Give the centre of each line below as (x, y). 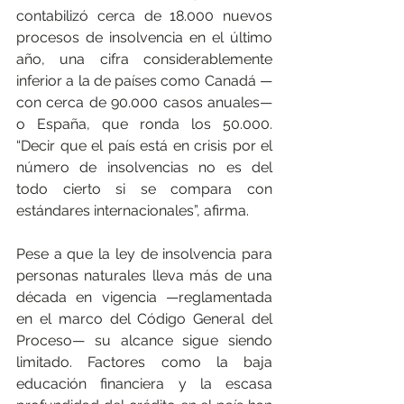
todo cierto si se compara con (144, 188)
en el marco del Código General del (144, 318)
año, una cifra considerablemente (144, 59)
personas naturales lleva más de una (144, 275)
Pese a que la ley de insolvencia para (144, 253)
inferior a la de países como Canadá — (144, 80)
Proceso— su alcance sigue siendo (144, 340)
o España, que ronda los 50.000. (144, 124)
